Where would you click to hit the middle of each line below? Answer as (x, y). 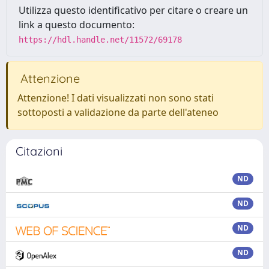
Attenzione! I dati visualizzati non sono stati (116, 98)
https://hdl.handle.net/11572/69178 (100, 40)
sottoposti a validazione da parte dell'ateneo (118, 112)
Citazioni (39, 151)
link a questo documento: (77, 25)
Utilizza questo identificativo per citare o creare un (133, 10)
